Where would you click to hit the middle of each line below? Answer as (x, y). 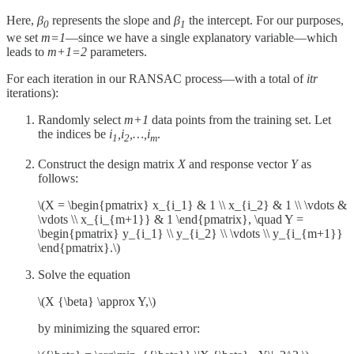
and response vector (238, 164)
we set (24, 37)
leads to (27, 51)
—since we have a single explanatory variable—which (201, 37)
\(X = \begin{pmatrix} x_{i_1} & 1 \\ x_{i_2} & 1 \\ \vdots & (192, 205)
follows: (58, 178)
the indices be (73, 134)
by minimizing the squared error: (119, 328)
